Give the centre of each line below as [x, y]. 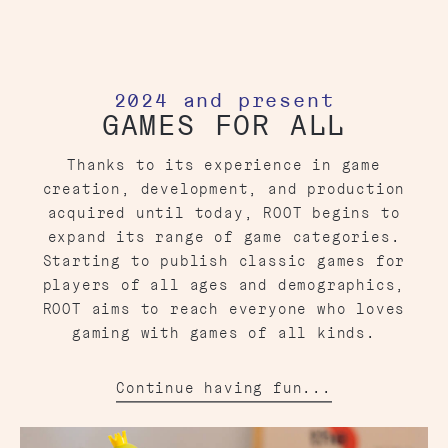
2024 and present [224, 99]
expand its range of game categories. [224, 236]
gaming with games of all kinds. [224, 332]
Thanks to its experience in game [224, 164]
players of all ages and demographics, [224, 284]
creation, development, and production [224, 188]
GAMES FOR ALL [224, 124]
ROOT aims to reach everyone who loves [224, 308]
